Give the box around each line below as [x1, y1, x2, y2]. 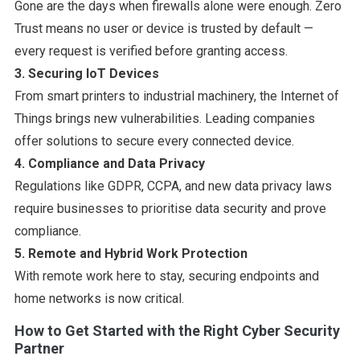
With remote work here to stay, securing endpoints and [14, 268, 319, 284]
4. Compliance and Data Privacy [14, 155, 205, 171]
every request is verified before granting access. [14, 43, 288, 59]
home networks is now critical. [14, 290, 184, 306]
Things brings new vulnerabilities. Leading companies [14, 110, 315, 126]
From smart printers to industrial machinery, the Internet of [14, 88, 339, 104]
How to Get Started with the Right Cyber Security [14, 321, 340, 339]
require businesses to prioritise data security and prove [14, 200, 326, 216]
